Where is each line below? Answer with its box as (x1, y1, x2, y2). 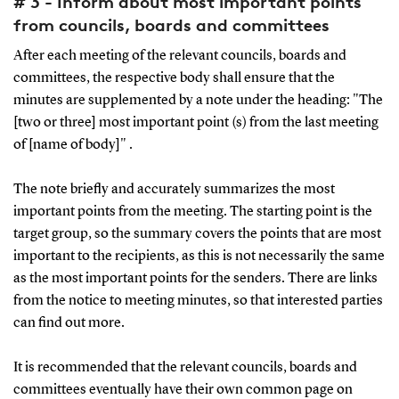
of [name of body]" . (12, 137, 133, 152)
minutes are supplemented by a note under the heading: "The (12, 93, 383, 108)
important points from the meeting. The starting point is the (12, 204, 372, 219)
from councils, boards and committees (12, 13, 330, 36)
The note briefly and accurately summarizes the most (12, 182, 335, 197)
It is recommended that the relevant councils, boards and (12, 360, 357, 375)
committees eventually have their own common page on (12, 382, 353, 397)
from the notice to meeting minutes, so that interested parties (12, 293, 383, 308)
